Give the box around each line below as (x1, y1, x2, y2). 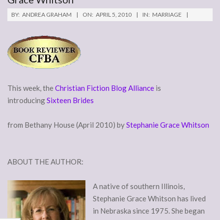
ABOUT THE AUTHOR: (7, 157, 83, 166)
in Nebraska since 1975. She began (93, 206, 205, 216)
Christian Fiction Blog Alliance (55, 83, 154, 93)
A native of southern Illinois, (93, 182, 185, 191)
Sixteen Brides (47, 96, 94, 105)
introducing (7, 96, 47, 105)
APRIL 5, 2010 (96, 11, 132, 19)
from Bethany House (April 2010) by (7, 120, 126, 130)
